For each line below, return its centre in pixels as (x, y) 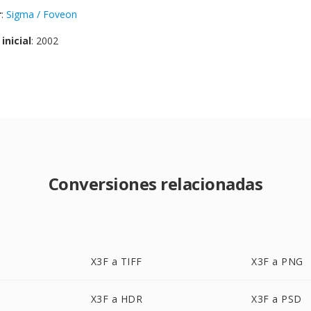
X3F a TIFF (116, 261)
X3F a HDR (117, 299)
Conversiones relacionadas (155, 184)
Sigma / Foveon (42, 14)
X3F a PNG (277, 261)
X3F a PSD (277, 299)
